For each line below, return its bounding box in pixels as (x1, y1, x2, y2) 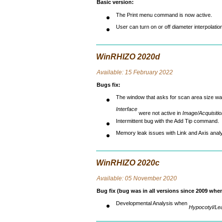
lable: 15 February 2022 (108, 69, 173, 76)
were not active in (137, 110, 182, 116)
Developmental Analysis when (116, 200, 189, 212)
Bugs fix (96, 82, 118, 88)
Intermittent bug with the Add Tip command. (116, 118, 219, 129)
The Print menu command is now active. (116, 11, 212, 23)
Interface (116, 106, 137, 117)
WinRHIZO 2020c (96, 159, 160, 167)
